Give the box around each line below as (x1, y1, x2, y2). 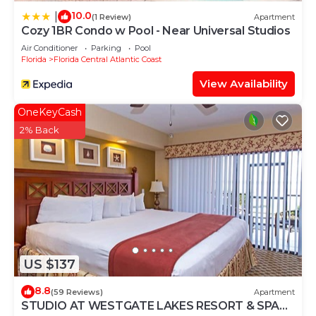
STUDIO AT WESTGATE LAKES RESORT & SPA (21, 299, 280, 313)
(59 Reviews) (51, 286, 103, 297)
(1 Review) (92, 11, 131, 22)
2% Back (20, 124, 59, 136)
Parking (91, 43, 121, 54)
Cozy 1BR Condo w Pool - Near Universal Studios (21, 24, 291, 38)
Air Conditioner (21, 43, 78, 54)
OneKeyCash (18, 106, 82, 119)
